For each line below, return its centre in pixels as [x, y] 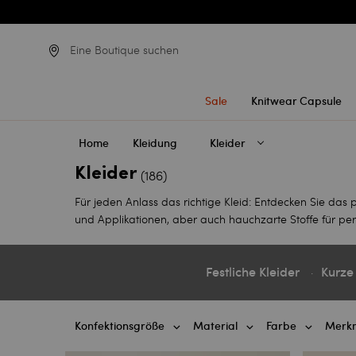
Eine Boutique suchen [124, 50]
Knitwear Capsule [296, 101]
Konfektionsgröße [120, 326]
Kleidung [155, 143]
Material [216, 326]
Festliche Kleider [253, 273]
